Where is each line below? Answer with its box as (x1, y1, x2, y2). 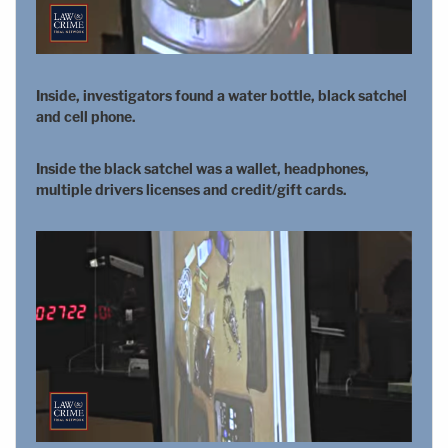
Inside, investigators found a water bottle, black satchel (36, 86, 407, 104)
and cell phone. (36, 107, 136, 125)
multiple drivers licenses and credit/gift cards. (36, 180, 347, 198)
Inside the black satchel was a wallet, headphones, (36, 159, 369, 177)
